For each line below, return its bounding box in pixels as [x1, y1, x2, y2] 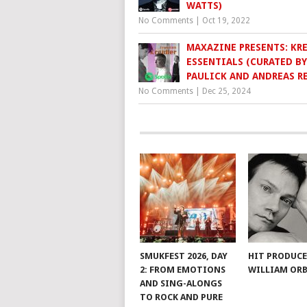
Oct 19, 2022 [202, 16, 250, 26]
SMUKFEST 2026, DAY [139, 251, 228, 262]
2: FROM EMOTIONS [139, 265, 225, 275]
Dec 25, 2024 [202, 86, 251, 97]
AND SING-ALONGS [139, 278, 222, 289]
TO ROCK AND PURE [139, 292, 223, 303]
